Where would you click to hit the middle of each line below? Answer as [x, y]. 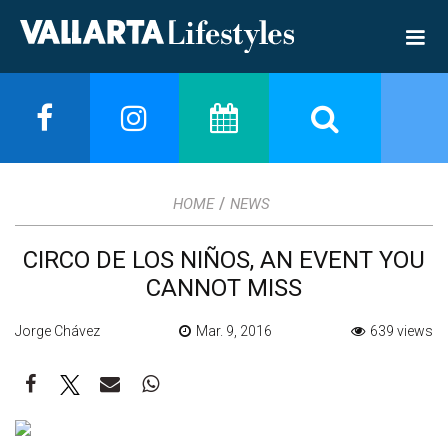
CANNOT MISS [224, 287]
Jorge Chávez [57, 330]
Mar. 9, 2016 [234, 330]
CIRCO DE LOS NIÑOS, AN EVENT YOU [224, 259]
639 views [401, 330]
